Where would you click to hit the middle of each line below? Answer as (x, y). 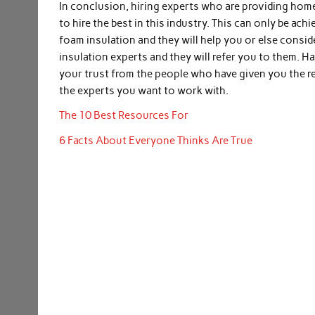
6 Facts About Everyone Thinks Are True (156, 140)
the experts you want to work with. (144, 90)
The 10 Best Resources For (124, 116)
